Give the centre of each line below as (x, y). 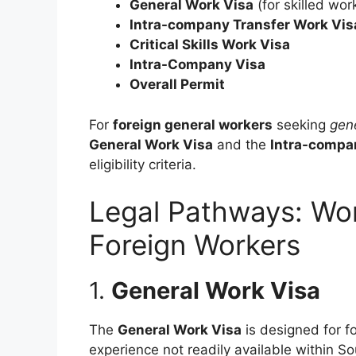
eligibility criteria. (143, 164)
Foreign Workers (195, 245)
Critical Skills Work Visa (210, 45)
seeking (301, 124)
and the (242, 144)
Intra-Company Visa (197, 65)
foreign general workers (193, 124)
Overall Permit (177, 85)
